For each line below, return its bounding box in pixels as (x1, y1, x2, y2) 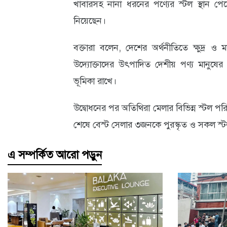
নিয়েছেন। (73, 15, 106, 27)
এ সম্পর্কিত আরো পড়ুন (8, 148, 102, 162)
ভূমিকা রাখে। (73, 75, 117, 87)
